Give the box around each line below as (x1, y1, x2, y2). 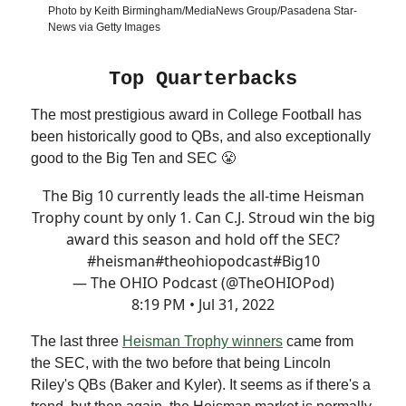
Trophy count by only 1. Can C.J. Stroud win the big (31, 207, 375, 227)
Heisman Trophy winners (122, 333, 283, 349)
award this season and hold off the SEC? (66, 228, 340, 249)
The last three (31, 333, 122, 349)
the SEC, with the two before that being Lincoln (31, 354, 331, 371)
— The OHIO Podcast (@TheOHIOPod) (72, 272, 334, 293)
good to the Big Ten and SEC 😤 (31, 150, 236, 166)
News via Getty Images (48, 20, 160, 34)
